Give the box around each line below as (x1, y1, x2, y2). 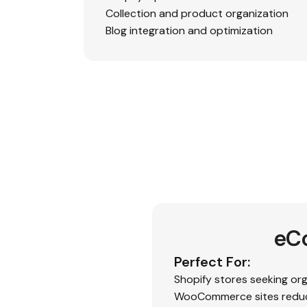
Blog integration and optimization (106, 23, 273, 38)
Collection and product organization (106, 6, 288, 21)
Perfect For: (174, 253, 250, 271)
